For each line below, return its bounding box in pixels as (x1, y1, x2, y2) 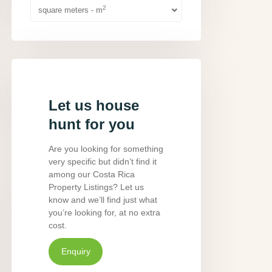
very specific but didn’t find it (49, 157, 157, 166)
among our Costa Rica (49, 169, 135, 179)
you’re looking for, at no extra (49, 208, 160, 217)
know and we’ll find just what (49, 195, 157, 205)
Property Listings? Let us (49, 182, 144, 192)
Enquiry (61, 246, 90, 257)
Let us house (49, 97, 139, 114)
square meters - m (38, 5, 103, 15)
